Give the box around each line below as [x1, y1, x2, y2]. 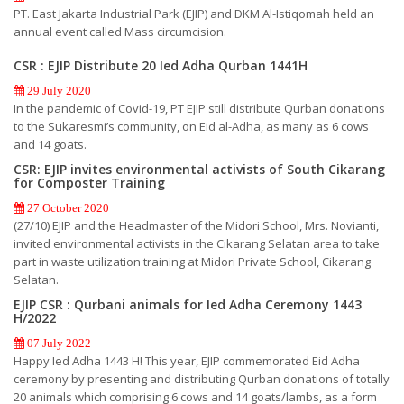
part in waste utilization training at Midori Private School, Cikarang [14, 252, 371, 270]
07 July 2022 [24, 336, 91, 349]
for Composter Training [14, 173, 165, 191]
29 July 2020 [24, 84, 91, 96]
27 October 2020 [24, 201, 109, 214]
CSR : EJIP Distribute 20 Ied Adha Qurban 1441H [14, 56, 308, 74]
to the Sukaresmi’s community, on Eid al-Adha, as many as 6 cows [14, 117, 369, 134]
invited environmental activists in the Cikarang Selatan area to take [14, 234, 380, 252]
